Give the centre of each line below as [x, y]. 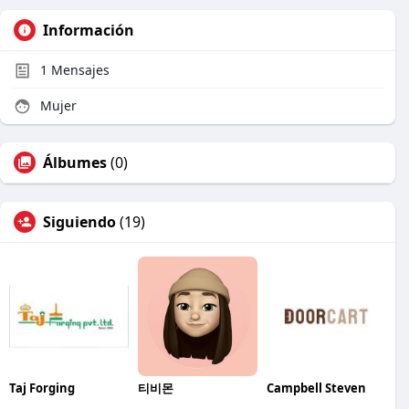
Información [89, 30]
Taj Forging [42, 388]
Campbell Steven [316, 388]
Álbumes [75, 163]
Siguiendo [79, 222]
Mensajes [79, 70]
